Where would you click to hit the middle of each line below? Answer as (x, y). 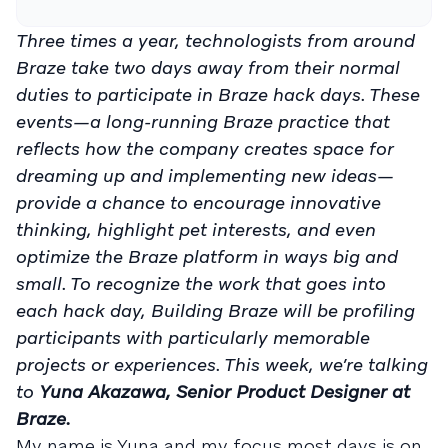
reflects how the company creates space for (205, 148)
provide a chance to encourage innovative (198, 202)
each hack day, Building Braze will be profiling (215, 310)
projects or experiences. (118, 364)
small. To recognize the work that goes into (201, 283)
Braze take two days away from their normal (208, 67)
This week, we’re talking (324, 364)
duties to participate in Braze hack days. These (218, 94)
